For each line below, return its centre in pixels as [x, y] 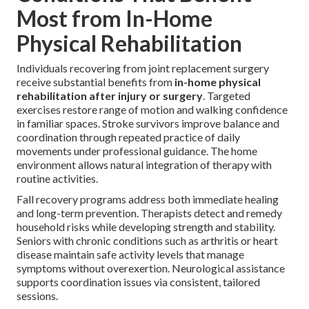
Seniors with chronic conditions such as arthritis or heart [147, 240]
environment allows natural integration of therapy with [144, 164]
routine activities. [57, 178]
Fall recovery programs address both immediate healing [148, 199]
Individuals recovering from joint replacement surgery [143, 68]
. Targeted [227, 95]
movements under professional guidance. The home [137, 150]
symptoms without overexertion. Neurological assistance [151, 268]
